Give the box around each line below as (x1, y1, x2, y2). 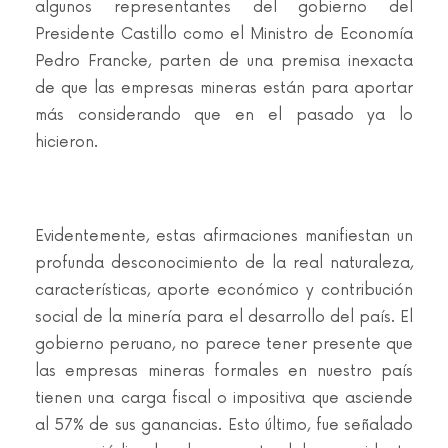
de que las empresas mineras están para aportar (35, 79, 413, 98)
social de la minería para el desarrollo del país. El (35, 308, 413, 327)
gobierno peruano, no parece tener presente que (35, 335, 413, 354)
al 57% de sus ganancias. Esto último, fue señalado (35, 416, 413, 435)
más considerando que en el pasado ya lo (35, 106, 413, 125)
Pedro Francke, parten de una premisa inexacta (35, 52, 413, 71)
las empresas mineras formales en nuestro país (35, 362, 413, 381)
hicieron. (35, 133, 98, 152)
